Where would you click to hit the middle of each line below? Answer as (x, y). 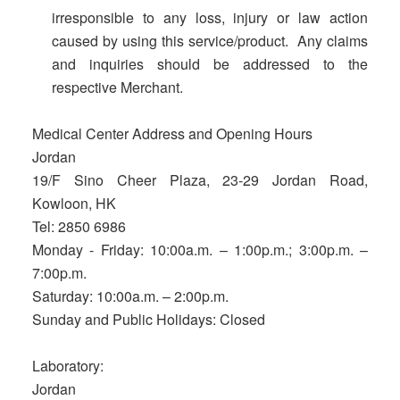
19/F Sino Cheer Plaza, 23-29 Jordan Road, (200, 180)
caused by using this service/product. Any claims (210, 41)
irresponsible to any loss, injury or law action (210, 17)
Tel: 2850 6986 (79, 226)
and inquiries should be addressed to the (210, 64)
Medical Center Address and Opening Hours (172, 133)
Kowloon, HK (74, 203)
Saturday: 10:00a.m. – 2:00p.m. (130, 296)
